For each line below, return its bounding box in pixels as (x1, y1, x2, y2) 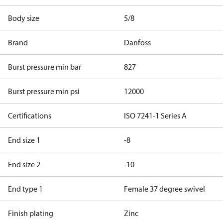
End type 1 (8, 184, 43, 194)
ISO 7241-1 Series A (123, 111, 187, 120)
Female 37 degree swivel (123, 184, 205, 194)
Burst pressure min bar (8, 62, 81, 72)
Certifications (8, 111, 51, 120)
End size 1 (8, 135, 40, 145)
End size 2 (8, 159, 40, 169)
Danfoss (123, 37, 151, 47)
